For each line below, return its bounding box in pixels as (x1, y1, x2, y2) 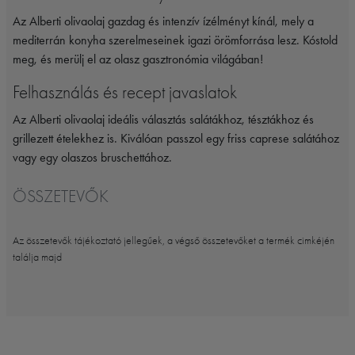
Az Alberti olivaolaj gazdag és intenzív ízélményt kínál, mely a (13, 13, 314, 29)
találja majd (13, 250, 62, 264)
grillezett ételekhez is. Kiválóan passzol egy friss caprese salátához (13, 130, 339, 146)
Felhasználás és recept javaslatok (13, 81, 237, 103)
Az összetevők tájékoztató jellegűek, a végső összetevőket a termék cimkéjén (13, 233, 334, 247)
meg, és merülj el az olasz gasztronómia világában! (13, 51, 263, 67)
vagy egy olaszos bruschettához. (13, 149, 172, 165)
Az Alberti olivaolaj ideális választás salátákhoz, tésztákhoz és (13, 111, 314, 127)
